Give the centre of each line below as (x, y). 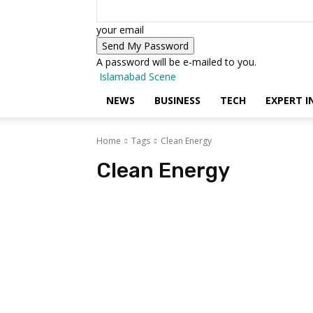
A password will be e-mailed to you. (176, 62)
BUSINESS (177, 100)
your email (120, 30)
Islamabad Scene (138, 77)
